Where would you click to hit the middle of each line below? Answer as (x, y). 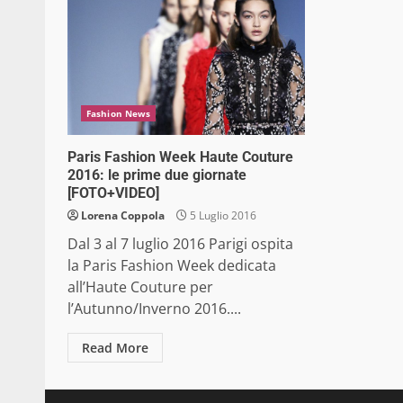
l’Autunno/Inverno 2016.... (154, 309)
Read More (115, 348)
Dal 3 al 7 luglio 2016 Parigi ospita (180, 244)
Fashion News (119, 114)
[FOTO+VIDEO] (113, 193)
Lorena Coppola (123, 216)
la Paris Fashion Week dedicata (172, 266)
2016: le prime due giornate (157, 175)
